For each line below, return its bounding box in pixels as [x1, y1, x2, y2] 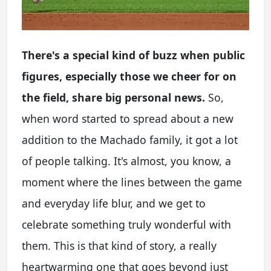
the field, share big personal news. [22, 90, 205, 105]
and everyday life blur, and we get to [22, 195, 206, 211]
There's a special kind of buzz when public [22, 47, 245, 62]
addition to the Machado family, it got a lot [22, 132, 238, 147]
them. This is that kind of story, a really [22, 238, 217, 253]
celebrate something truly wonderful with [22, 217, 231, 232]
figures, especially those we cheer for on [22, 68, 237, 83]
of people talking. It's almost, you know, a [22, 153, 231, 168]
